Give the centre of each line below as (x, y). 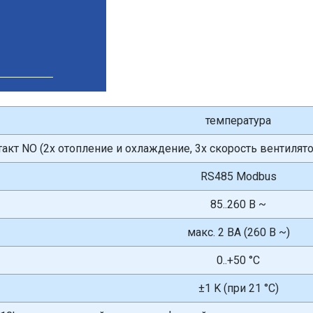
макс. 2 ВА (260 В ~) (238, 232)
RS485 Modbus (238, 176)
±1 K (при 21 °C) (238, 288)
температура (238, 121)
